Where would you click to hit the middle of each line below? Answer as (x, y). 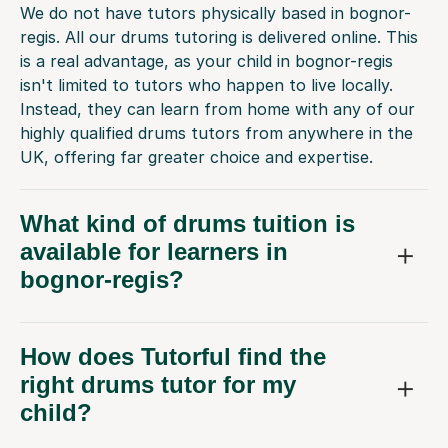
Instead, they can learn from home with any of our (217, 109)
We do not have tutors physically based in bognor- (215, 13)
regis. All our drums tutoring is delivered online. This (219, 37)
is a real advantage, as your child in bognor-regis (206, 61)
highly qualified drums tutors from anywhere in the (216, 133)
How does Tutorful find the (173, 357)
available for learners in (154, 252)
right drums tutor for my (158, 385)
